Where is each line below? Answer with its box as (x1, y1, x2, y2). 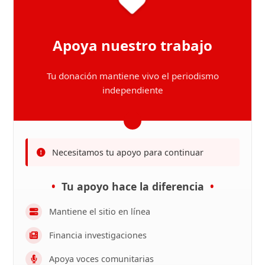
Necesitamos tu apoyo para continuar (52, 146, 204, 158)
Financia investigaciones (49, 230, 147, 241)
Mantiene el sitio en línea (49, 206, 151, 218)
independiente (102, 83, 163, 96)
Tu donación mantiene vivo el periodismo (46, 69, 219, 82)
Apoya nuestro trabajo (53, 35, 212, 55)
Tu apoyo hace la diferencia (61, 179, 204, 193)
